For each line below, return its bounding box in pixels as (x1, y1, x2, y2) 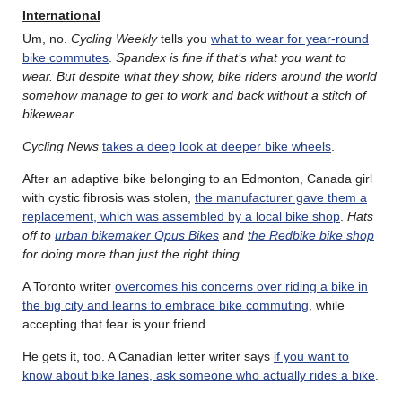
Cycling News (22, 138, 99, 153)
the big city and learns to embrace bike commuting (22, 297, 309, 312)
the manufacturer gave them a (195, 189, 367, 205)
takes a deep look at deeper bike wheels (102, 138, 331, 153)
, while (309, 297, 345, 312)
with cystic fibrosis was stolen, (22, 189, 195, 205)
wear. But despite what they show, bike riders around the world (22, 68, 377, 83)
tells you (157, 31, 211, 46)
